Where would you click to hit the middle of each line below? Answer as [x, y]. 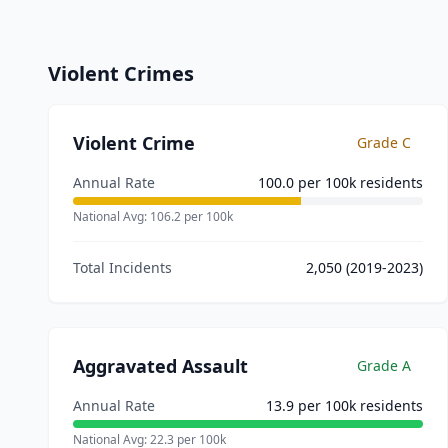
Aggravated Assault [160, 366]
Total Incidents [122, 267]
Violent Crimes [121, 73]
